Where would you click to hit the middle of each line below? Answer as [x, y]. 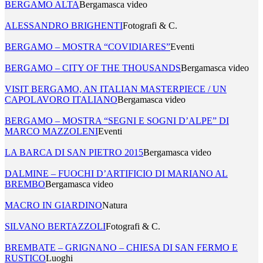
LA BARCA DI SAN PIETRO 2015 [74, 152]
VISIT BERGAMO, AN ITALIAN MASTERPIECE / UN [116, 89]
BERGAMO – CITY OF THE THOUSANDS [93, 68]
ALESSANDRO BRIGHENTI [64, 25]
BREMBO [25, 184]
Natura [115, 205]
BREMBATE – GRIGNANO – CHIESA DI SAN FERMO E [121, 247]
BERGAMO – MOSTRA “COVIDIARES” [87, 46]
